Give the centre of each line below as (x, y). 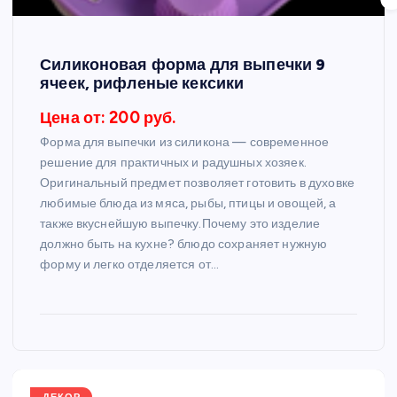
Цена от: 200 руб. (108, 117)
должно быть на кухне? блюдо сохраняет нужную (184, 244)
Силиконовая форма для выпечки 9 (183, 64)
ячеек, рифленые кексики (142, 82)
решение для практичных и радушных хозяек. (173, 162)
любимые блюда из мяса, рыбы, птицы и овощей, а (188, 203)
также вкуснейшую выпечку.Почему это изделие (180, 223)
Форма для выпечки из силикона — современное (185, 142)
